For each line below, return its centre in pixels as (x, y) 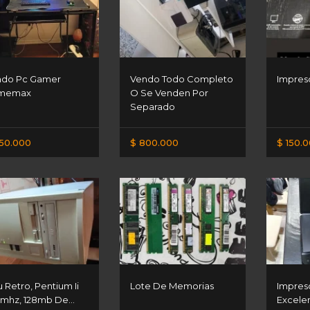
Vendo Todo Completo (182, 79)
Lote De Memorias (172, 285)
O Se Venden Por (170, 92)
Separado (153, 106)
